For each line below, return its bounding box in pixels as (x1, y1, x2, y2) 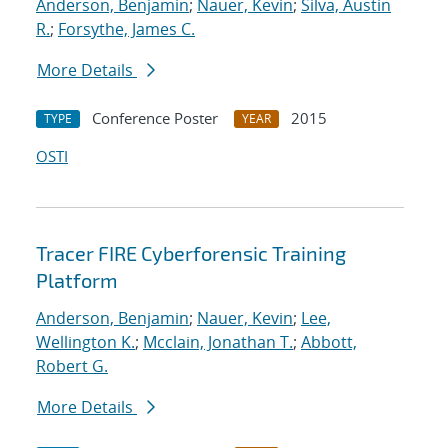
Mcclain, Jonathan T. (143, 331, 293, 354)
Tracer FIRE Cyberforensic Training (36, 241, 346, 266)
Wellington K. (36, 331, 135, 354)
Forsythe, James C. (58, 18, 195, 41)
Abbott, (301, 331, 357, 354)
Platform (36, 268, 118, 293)
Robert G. (36, 355, 108, 378)
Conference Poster (92, 108, 218, 129)
